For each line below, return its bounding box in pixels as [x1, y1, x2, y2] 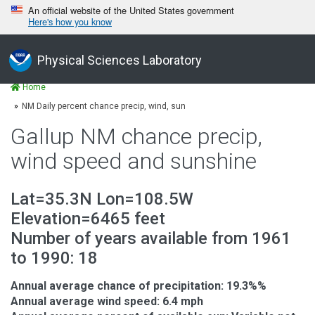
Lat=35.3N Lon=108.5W [11, 188, 193, 209]
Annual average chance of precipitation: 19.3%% [11, 278, 266, 292]
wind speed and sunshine [11, 148, 257, 175]
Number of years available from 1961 [11, 228, 291, 248]
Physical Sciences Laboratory [37, 52, 202, 67]
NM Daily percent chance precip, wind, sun [22, 101, 186, 111]
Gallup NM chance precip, [11, 123, 262, 150]
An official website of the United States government [28, 4, 234, 17]
